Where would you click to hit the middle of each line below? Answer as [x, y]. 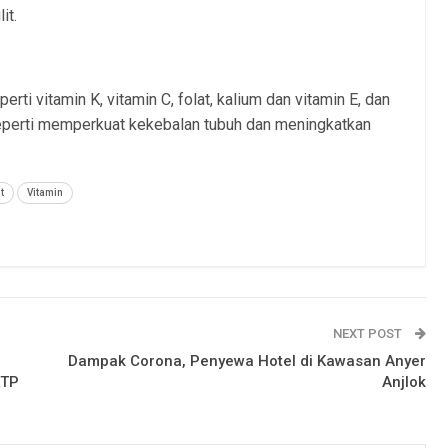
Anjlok [403, 382]
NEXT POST [368, 333]
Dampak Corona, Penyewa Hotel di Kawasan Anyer [246, 361]
